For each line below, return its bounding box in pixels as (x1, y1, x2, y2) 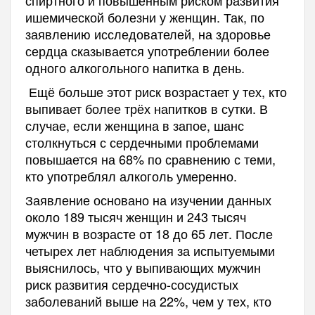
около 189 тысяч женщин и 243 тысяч (25, 207, 246, 226)
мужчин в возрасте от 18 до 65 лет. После (25, 224, 273, 243)
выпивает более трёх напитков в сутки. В (25, 98, 268, 117)
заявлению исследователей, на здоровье (25, 24, 271, 43)
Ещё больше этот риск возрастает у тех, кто (25, 82, 287, 101)
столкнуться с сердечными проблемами (25, 132, 259, 151)
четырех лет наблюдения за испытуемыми (25, 240, 275, 259)
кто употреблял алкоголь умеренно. (25, 166, 244, 185)
